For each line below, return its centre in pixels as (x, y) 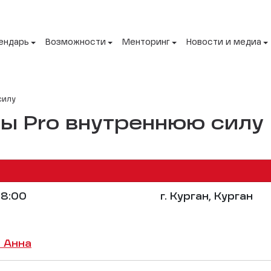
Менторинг (146, 43)
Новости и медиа (224, 43)
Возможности (76, 43)
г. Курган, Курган (205, 197)
